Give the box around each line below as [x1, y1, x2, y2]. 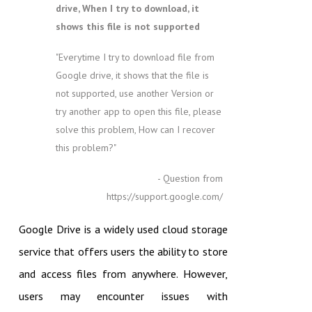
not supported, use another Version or [55, 87, 214, 100]
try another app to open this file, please [55, 105, 221, 118]
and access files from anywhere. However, [18, 267, 228, 281]
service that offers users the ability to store [18, 244, 228, 259]
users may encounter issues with [18, 289, 228, 304]
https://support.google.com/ [106, 190, 223, 203]
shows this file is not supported [55, 20, 200, 33]
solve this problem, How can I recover [55, 123, 215, 136]
